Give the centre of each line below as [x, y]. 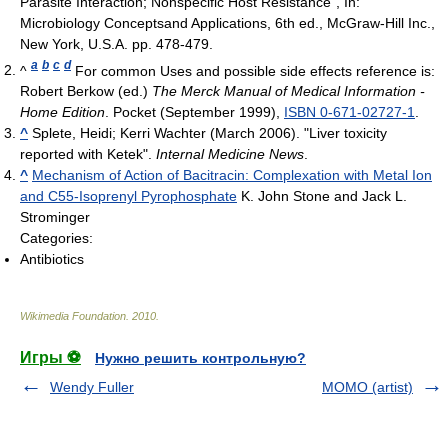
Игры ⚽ [50, 358]
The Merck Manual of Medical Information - [288, 91]
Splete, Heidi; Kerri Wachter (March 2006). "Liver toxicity [209, 133]
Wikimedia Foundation [73, 316]
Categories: [56, 238]
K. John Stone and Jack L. [322, 196]
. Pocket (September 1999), [194, 112]
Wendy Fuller [92, 387]
